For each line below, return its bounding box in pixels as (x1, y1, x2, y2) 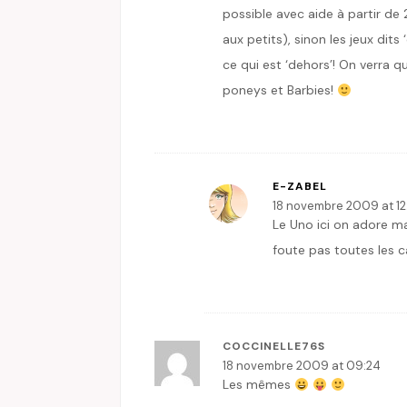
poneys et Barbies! (223, 82, 337, 99)
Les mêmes (223, 376, 294, 393)
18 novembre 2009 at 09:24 (223, 358, 381, 374)
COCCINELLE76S (223, 339, 325, 354)
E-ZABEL (273, 179, 327, 194)
